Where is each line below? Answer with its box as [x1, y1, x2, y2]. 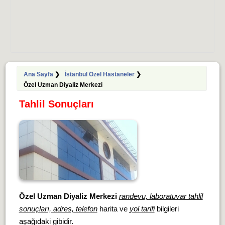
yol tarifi [129, 204, 155, 213]
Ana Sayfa [23, 71, 53, 78]
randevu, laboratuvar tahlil [119, 192, 203, 200]
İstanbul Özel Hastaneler [64, 71, 135, 78]
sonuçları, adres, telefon [19, 204, 97, 213]
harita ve [97, 204, 130, 213]
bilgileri [154, 204, 179, 213]
